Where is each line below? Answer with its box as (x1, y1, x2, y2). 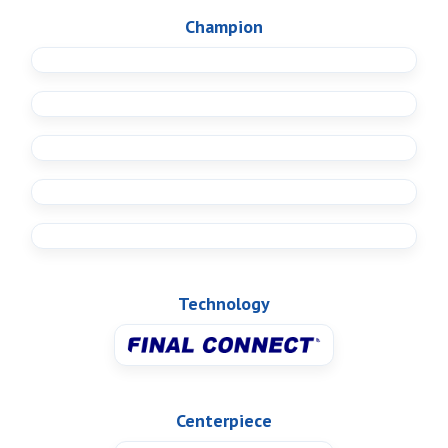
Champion (185, 15, 263, 39)
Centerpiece (176, 409, 272, 433)
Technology (178, 292, 270, 316)
